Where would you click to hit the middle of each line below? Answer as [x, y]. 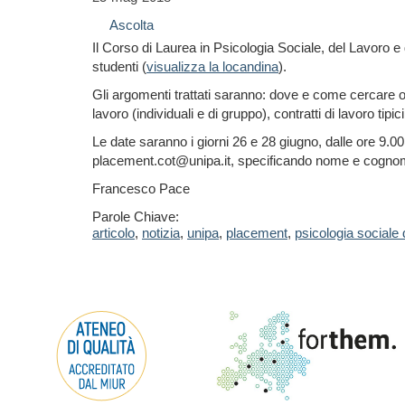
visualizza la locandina [212, 66]
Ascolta [132, 25]
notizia [161, 233]
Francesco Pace [141, 188]
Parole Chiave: [136, 217]
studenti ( [119, 66]
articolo [113, 233]
